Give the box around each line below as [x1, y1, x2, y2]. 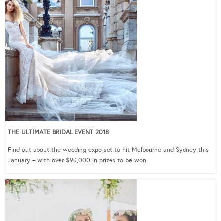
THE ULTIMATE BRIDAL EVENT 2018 [8, 128, 109, 136]
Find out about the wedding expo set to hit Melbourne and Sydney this [8, 146, 209, 154]
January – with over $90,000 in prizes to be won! [8, 156, 148, 164]
